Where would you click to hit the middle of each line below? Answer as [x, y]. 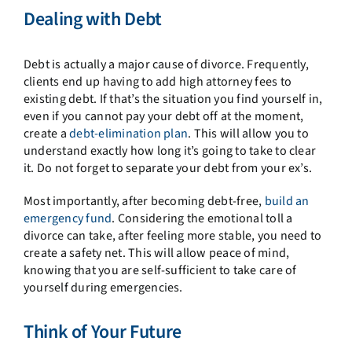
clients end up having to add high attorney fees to [157, 81]
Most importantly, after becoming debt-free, [144, 201]
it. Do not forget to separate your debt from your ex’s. [169, 168]
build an [287, 201]
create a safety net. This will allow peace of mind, [156, 253]
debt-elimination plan [129, 133]
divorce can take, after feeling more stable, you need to [172, 235]
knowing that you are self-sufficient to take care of [160, 270]
